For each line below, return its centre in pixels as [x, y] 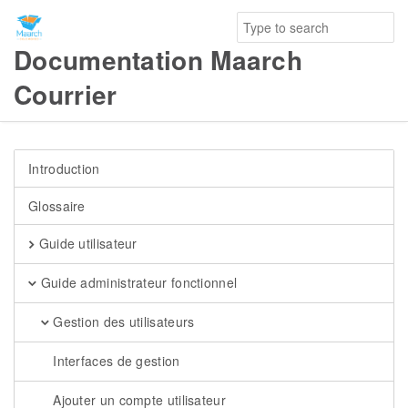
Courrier [66, 94]
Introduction [64, 168]
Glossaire [57, 206]
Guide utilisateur [86, 243]
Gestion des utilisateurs [122, 321]
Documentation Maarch [158, 60]
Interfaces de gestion [114, 361]
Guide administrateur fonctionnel [137, 282]
